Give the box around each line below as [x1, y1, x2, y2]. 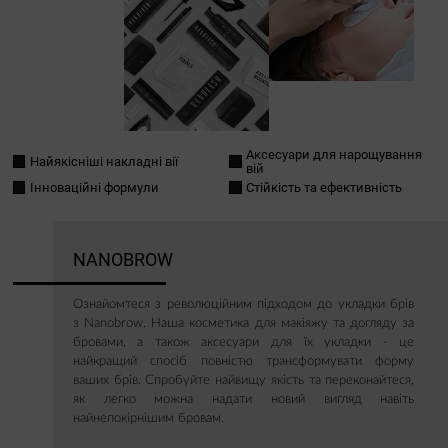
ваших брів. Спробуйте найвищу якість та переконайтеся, [72, 373, 415, 387]
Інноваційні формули [29, 179, 159, 195]
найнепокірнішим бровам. [72, 411, 224, 425]
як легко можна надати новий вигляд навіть [72, 392, 415, 406]
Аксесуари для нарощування [246, 146, 422, 162]
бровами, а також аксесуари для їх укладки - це [72, 335, 415, 349]
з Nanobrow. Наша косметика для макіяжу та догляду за [72, 316, 415, 330]
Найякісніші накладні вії [29, 153, 178, 169]
